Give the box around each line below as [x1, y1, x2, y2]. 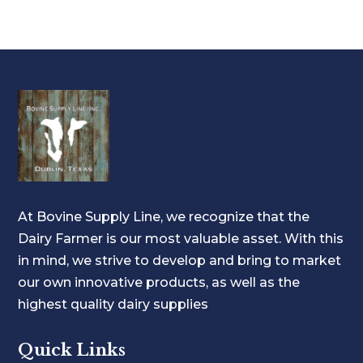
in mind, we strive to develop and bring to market [18, 252, 342, 268]
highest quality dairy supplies [18, 296, 209, 312]
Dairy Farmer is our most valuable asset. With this [18, 230, 344, 246]
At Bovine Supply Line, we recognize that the [18, 208, 310, 224]
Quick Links [18, 340, 126, 360]
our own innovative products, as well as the [18, 274, 301, 290]
